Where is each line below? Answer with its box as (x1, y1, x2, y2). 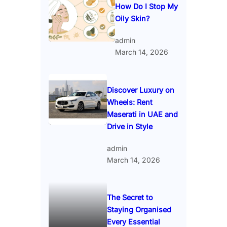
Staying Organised (106, 205, 171, 214)
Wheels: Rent (106, 97, 153, 106)
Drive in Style (106, 122, 153, 131)
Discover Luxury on (106, 85, 174, 94)
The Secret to (106, 193, 153, 202)
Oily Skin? (115, 14, 149, 23)
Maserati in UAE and (106, 109, 178, 119)
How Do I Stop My (115, 2, 178, 11)
